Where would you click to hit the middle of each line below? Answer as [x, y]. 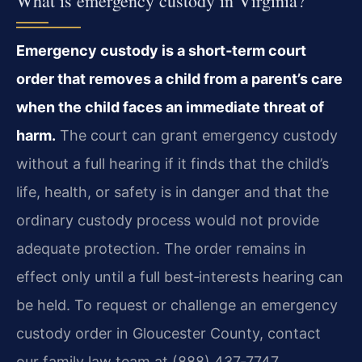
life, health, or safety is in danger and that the [173, 192]
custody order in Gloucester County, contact [168, 333]
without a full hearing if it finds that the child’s [173, 163]
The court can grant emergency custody [197, 135]
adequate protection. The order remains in [161, 248]
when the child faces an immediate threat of [170, 107]
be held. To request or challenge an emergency [177, 305]
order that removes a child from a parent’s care [179, 78]
